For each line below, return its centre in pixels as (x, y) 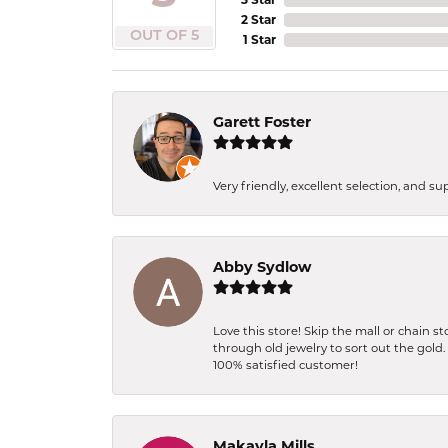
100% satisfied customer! (285, 365)
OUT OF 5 (164, 36)
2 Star (258, 19)
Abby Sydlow (262, 267)
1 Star (259, 39)
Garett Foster (262, 122)
